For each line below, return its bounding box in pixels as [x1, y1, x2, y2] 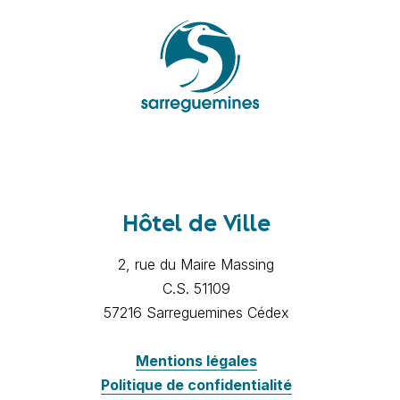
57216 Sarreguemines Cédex [103, 303, 289, 321]
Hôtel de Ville [122, 214, 271, 235]
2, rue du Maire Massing [118, 254, 275, 273]
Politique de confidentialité [100, 375, 292, 394]
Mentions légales [135, 351, 257, 370]
